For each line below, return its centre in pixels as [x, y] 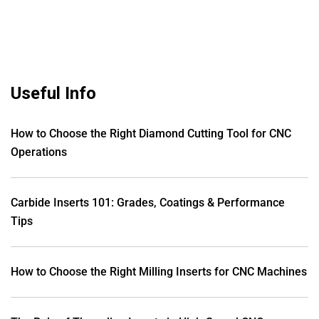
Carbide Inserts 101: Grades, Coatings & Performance [148, 202]
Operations [39, 152]
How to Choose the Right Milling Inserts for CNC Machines [159, 271]
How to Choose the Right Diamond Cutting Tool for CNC [151, 133]
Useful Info [53, 93]
